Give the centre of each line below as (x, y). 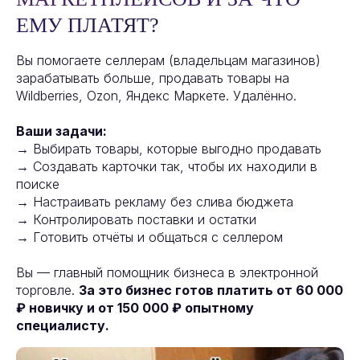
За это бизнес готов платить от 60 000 (211, 290)
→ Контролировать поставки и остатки (136, 220)
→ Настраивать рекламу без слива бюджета (155, 202)
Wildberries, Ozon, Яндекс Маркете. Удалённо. (156, 96)
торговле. (47, 290)
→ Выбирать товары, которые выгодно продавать (169, 149)
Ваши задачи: (61, 131)
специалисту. (63, 326)
